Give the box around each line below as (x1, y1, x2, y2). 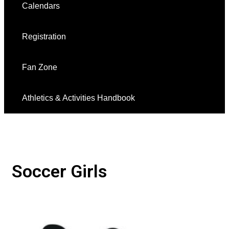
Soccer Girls (12, 161, 107, 182)
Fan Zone (22, 63, 57, 72)
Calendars (22, 2, 60, 10)
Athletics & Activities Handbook (22, 94, 135, 102)
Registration (22, 32, 66, 41)
